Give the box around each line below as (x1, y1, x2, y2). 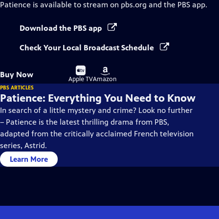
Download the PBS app (20, 23, 104, 33)
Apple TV (68, 75, 93, 83)
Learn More (10, 154, 48, 164)
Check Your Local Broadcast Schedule (20, 43, 156, 52)
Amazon (93, 75, 117, 83)
